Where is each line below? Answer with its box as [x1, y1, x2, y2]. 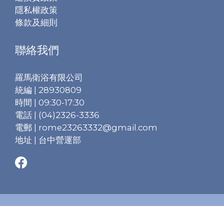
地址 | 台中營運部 [15, 134, 81, 145]
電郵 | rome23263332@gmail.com [15, 122, 157, 132]
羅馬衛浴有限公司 [15, 72, 83, 82]
